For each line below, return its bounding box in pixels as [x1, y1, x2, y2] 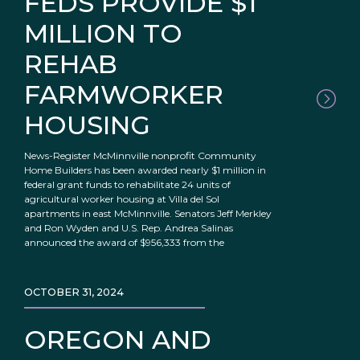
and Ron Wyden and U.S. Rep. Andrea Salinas [24, 222, 233, 235]
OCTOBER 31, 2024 [24, 286, 124, 299]
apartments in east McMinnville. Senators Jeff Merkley [24, 207, 272, 220]
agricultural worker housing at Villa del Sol [24, 193, 219, 206]
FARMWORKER [24, 79, 223, 111]
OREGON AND [24, 324, 211, 356]
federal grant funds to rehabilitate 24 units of [24, 178, 231, 191]
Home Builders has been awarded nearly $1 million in [24, 164, 266, 177]
